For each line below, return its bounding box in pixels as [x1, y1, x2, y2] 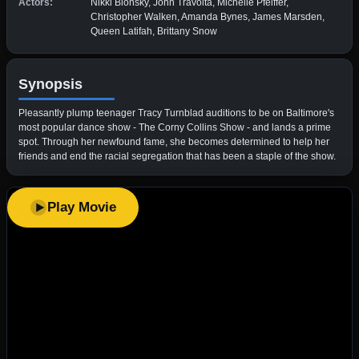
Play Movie [47, 199, 116, 215]
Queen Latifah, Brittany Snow [91, 25, 217, 37]
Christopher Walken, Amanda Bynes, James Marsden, [91, 10, 325, 22]
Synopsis [18, 75, 83, 92]
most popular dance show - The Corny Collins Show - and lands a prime [18, 121, 331, 133]
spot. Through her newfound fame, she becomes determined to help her [18, 135, 329, 147]
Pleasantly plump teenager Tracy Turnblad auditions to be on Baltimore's [18, 107, 334, 119]
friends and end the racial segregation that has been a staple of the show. [18, 150, 336, 162]
